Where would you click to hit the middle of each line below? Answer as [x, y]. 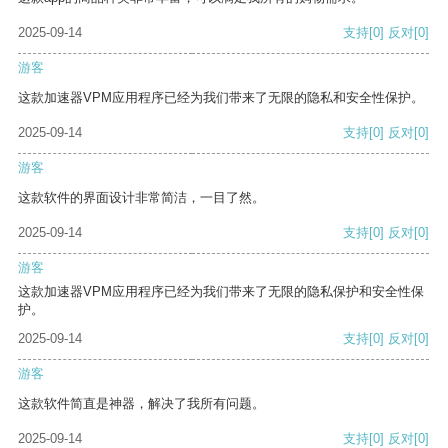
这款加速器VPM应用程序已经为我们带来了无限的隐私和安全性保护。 [221, 98]
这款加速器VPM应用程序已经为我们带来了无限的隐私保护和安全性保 [221, 292]
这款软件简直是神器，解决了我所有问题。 [141, 404]
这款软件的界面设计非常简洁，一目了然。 [141, 198]
